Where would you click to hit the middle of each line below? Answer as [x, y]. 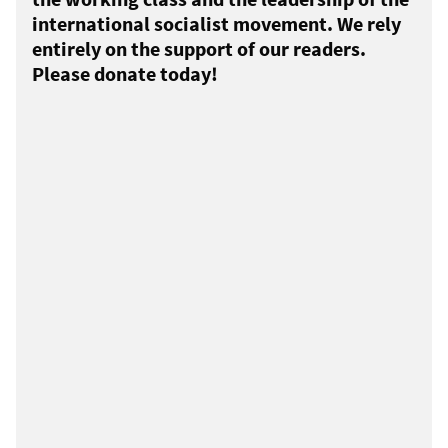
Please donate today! [125, 74]
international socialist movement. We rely [216, 24]
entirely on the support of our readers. [199, 49]
